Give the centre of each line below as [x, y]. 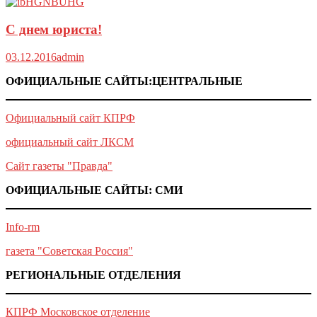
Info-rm [23, 226]
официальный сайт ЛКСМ [70, 142]
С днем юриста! [54, 30]
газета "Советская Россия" [69, 250]
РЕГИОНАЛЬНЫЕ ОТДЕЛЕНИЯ [93, 275]
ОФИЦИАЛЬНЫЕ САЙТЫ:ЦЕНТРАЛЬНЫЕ [124, 81]
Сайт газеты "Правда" [59, 166]
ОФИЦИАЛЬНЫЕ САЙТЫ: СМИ [94, 190]
